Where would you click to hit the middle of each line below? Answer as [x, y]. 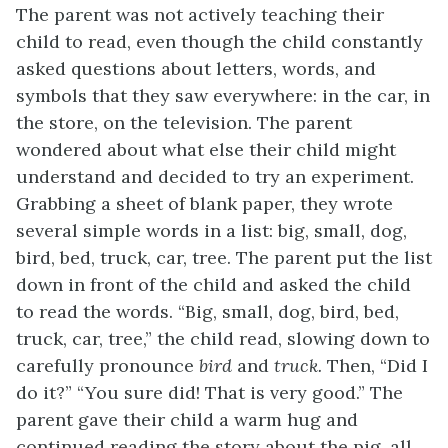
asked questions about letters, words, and [196, 69]
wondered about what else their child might [206, 150]
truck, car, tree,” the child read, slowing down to [223, 339]
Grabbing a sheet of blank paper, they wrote [204, 204]
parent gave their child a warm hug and [187, 420]
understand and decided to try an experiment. [215, 177]
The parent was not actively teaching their [200, 15]
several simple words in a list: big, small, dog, [211, 231]
